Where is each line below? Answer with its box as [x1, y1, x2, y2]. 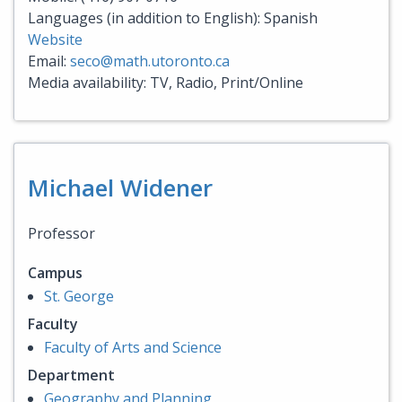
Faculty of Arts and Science [44, 337, 222, 358]
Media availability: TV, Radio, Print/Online [28, 73, 303, 93]
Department [28, 365, 115, 386]
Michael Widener [28, 171, 213, 205]
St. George [44, 286, 114, 307]
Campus [28, 263, 83, 284]
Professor [28, 223, 95, 244]
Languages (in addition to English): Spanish [28, 8, 318, 29]
